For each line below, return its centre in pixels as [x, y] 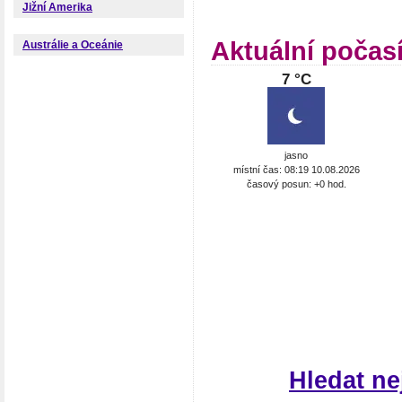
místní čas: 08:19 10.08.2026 [296, 169]
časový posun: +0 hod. [296, 184]
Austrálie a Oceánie [73, 45]
